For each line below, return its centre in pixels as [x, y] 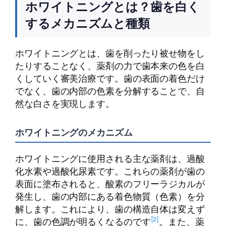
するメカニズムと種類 [88, 23]
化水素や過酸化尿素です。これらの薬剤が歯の [110, 171]
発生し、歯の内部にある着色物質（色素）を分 [110, 196]
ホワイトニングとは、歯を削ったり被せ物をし [110, 53]
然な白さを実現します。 [65, 103]
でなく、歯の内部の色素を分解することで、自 [110, 91]
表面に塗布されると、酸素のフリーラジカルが [110, 183]
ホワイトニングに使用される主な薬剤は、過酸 [110, 158]
